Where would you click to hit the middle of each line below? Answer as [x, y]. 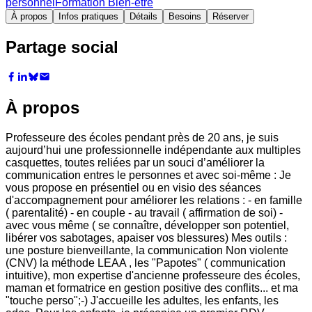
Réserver [231, 16]
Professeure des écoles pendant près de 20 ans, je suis [142, 138]
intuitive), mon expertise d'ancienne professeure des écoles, [153, 276]
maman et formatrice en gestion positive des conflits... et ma [152, 288]
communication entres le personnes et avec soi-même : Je [148, 175]
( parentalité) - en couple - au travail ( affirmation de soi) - [144, 213]
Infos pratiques [88, 16]
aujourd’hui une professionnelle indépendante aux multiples [153, 150]
